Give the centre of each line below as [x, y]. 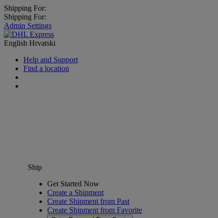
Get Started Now [73, 184]
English [17, 43]
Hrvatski [42, 43]
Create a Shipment [75, 192]
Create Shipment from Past [88, 201]
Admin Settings [28, 26]
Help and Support [51, 60]
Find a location [46, 68]
